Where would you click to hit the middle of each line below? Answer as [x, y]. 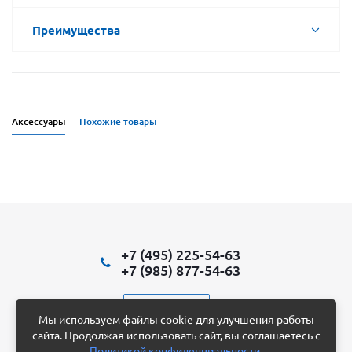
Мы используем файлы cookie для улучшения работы [176, 319]
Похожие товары [118, 121]
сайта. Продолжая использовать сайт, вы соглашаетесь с [176, 335]
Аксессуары [38, 121]
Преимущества [76, 29]
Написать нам [166, 306]
